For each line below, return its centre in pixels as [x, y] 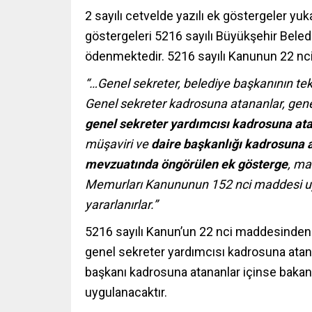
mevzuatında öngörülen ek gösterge [186, 164]
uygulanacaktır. [126, 292]
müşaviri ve [118, 144]
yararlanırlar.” [121, 205]
